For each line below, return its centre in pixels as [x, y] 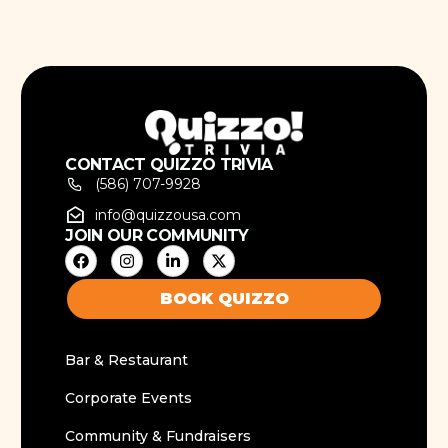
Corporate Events [129, 397]
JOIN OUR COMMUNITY [157, 235]
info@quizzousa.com [168, 214]
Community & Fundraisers [158, 435]
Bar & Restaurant [127, 359]
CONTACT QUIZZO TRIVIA [169, 164]
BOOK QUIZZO [224, 298]
